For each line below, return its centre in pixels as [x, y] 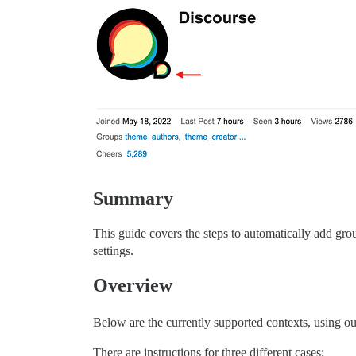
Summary [133, 199]
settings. [113, 251]
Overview [133, 286]
